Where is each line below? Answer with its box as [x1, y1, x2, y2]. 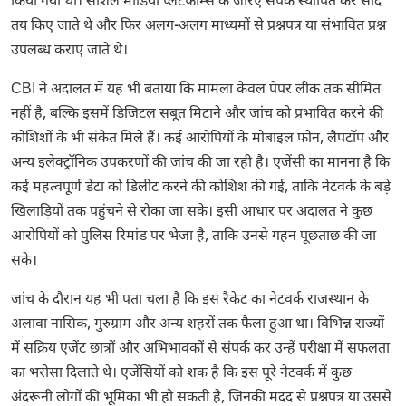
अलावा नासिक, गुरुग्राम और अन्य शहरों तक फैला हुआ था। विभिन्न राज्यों [11, 314, 384, 334]
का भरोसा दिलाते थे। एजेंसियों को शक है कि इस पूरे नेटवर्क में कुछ [11, 363, 352, 383]
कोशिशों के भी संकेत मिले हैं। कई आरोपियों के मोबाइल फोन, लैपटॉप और [11, 129, 389, 149]
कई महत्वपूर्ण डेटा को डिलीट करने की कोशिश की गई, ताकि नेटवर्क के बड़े [11, 178, 391, 198]
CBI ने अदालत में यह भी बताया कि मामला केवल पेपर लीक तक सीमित [11, 80, 381, 100]
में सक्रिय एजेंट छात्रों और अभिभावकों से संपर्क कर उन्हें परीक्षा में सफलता [11, 339, 390, 359]
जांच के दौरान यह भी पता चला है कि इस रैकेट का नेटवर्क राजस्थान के [11, 290, 369, 310]
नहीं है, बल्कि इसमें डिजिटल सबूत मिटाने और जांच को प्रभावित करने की [11, 104, 383, 124]
